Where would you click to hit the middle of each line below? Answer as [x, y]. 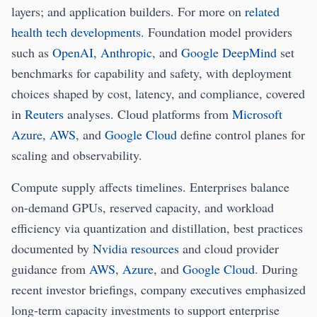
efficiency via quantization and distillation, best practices [157, 228]
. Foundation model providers [217, 32]
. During [276, 269]
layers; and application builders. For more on [128, 12]
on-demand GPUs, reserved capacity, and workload [143, 208]
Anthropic [126, 53]
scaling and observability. [77, 155]
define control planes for [241, 135]
